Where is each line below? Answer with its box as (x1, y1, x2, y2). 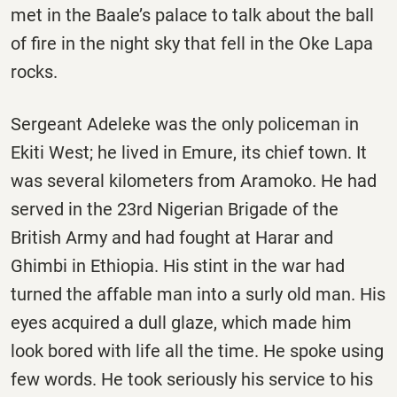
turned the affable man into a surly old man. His (11, 283, 385, 305)
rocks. (11, 60, 58, 82)
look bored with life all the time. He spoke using (11, 339, 384, 362)
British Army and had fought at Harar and (11, 226, 333, 248)
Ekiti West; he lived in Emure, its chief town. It (11, 141, 367, 163)
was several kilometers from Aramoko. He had (11, 169, 377, 191)
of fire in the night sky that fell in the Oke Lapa (11, 32, 373, 54)
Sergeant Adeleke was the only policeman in (11, 113, 359, 135)
